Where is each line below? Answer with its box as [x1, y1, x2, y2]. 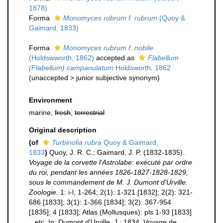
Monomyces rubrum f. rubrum [63, 14, 157, 22]
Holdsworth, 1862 [113, 64, 171, 72]
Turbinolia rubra [52, 138, 102, 146]
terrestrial [75, 109, 105, 116]
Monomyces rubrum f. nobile [63, 44, 153, 52]
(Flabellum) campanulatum [29, 64, 113, 72]
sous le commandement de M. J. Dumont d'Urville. [29, 178, 188, 186]
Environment [29, 96, 72, 104]
